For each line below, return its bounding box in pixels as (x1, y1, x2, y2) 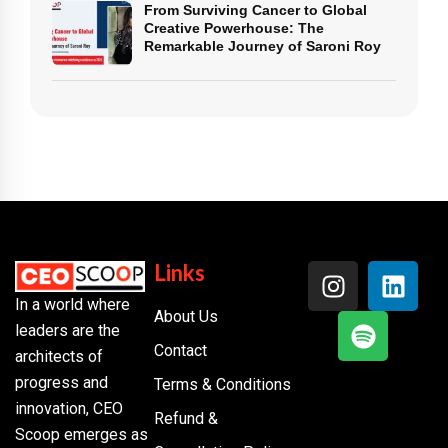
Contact (154, 341, 208, 361)
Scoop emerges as (15, 424, 148, 444)
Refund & (154, 409, 219, 429)
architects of (15, 346, 103, 366)
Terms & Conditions (154, 375, 292, 395)
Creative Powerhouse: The (144, 20, 324, 37)
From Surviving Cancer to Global (144, 2, 367, 19)
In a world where (15, 294, 130, 314)
